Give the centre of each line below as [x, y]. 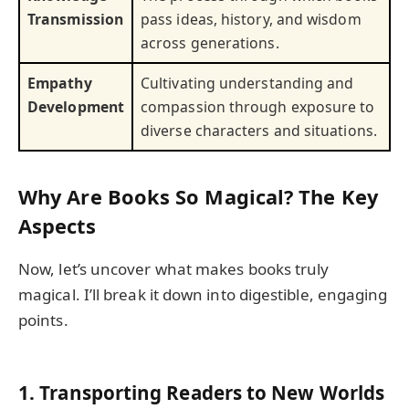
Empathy [60, 84]
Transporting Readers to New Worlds [212, 392]
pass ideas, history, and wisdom [251, 20]
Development [76, 107]
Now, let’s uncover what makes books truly [174, 268]
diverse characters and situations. [259, 131]
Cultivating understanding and [247, 84]
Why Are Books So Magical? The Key [198, 197]
